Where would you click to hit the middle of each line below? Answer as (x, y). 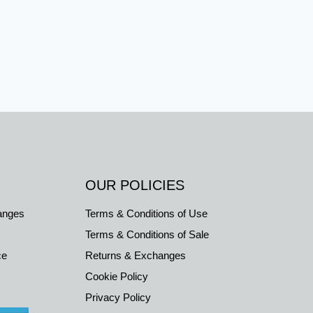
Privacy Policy (118, 297)
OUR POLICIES (134, 185)
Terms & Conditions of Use (146, 213)
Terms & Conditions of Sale (147, 234)
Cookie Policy (116, 276)
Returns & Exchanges (135, 255)
